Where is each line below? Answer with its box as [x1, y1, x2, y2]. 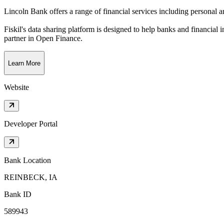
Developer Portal [4, 119, 57, 128]
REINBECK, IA [4, 173, 57, 182]
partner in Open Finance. [4, 34, 82, 43]
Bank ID [4, 190, 31, 199]
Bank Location [4, 156, 51, 165]
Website [4, 83, 29, 92]
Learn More [8, 59, 40, 67]
